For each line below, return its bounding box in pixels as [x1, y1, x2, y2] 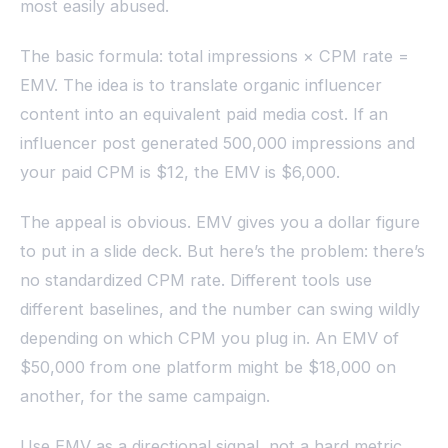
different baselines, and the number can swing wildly [20, 298, 420, 319]
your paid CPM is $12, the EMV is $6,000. [20, 161, 340, 182]
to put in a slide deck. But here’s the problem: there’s [20, 240, 425, 261]
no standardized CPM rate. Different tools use [20, 269, 372, 290]
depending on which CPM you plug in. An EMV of [20, 327, 399, 348]
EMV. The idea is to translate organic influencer [20, 74, 382, 95]
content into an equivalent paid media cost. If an [20, 103, 388, 124]
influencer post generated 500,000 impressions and [20, 132, 415, 153]
